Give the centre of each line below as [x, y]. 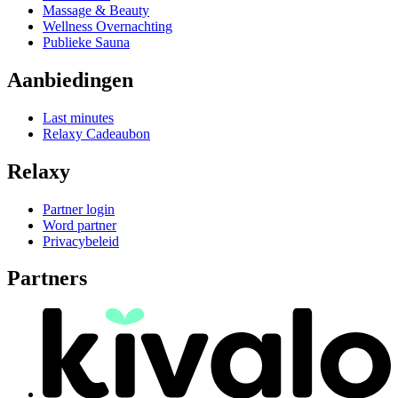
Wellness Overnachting [107, 26]
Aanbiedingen [70, 80]
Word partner [80, 225]
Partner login [79, 209]
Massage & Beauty [96, 10]
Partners [47, 279]
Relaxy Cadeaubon [96, 133]
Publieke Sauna [86, 42]
